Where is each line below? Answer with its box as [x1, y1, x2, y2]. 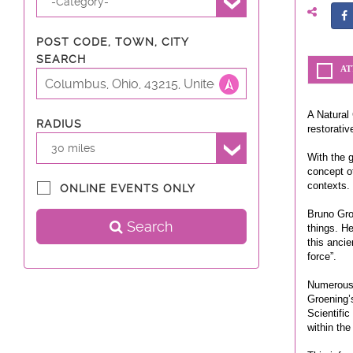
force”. [307, 251, 336, 263]
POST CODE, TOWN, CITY [36, 35, 188, 48]
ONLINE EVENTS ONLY [60, 182, 195, 195]
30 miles [51, 141, 96, 154]
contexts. [307, 180, 350, 192]
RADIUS [36, 117, 82, 130]
